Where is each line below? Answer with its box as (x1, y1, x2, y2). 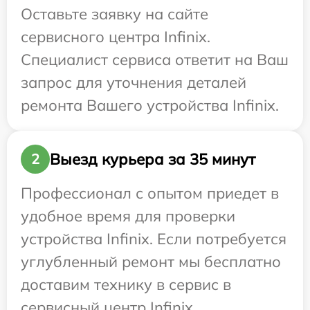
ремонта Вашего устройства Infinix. (21, 95, 279, 116)
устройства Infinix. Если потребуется (21, 229, 286, 249)
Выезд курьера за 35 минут (50, 149, 255, 169)
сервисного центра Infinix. (21, 27, 210, 47)
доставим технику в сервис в (21, 275, 231, 295)
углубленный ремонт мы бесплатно (21, 252, 281, 272)
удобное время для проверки (21, 206, 235, 226)
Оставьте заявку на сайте (21, 4, 208, 24)
